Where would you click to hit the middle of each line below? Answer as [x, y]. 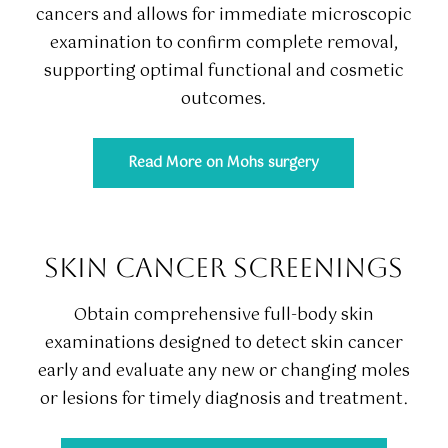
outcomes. [224, 100]
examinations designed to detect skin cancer [223, 343]
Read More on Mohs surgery [224, 163]
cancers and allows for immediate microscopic [223, 16]
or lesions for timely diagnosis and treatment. [223, 399]
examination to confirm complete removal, [223, 44]
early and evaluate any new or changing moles [223, 371]
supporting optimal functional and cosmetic [223, 72]
